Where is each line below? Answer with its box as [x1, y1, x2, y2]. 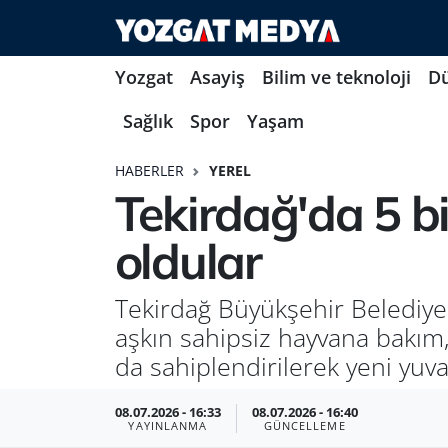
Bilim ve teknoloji [261, 65, 411, 90]
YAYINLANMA [128, 418, 208, 433]
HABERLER [114, 160, 184, 180]
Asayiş [189, 65, 245, 90]
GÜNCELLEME [263, 418, 346, 433]
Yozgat [114, 65, 173, 90]
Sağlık [123, 109, 174, 134]
